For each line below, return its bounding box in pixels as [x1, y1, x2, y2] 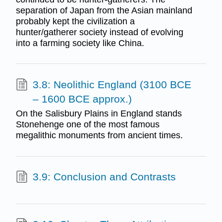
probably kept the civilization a [15, 16, 135, 26]
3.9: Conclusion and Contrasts [32, 171, 176, 183]
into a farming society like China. [15, 38, 144, 48]
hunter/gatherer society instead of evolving [15, 27, 183, 37]
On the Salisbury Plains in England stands [15, 109, 182, 119]
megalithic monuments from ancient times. [15, 130, 183, 141]
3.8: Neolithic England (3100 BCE [32, 78, 191, 90]
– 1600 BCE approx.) [32, 93, 132, 105]
